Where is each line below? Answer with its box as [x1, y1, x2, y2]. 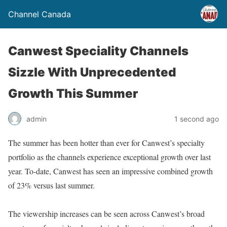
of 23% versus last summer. [8, 180, 95, 191]
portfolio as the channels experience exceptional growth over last [8, 152, 211, 162]
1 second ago [174, 114, 219, 123]
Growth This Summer [8, 86, 138, 101]
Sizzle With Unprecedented [8, 65, 176, 80]
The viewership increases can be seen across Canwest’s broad [8, 208, 205, 219]
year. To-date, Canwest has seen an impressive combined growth [8, 166, 213, 176]
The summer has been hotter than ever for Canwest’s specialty [8, 137, 205, 148]
